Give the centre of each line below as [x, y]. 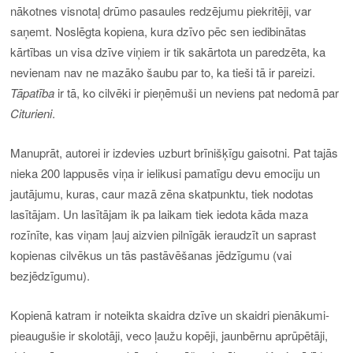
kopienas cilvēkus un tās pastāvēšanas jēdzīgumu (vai [151, 255]
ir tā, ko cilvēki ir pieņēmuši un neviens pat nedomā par [197, 92]
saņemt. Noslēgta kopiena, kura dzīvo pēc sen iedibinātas [159, 31]
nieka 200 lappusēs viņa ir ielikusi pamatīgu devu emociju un [165, 173]
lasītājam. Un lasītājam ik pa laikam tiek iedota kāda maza [160, 214]
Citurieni [32, 113]
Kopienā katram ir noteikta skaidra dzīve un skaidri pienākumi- [170, 315]
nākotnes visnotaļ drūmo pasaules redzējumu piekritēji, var [161, 10]
